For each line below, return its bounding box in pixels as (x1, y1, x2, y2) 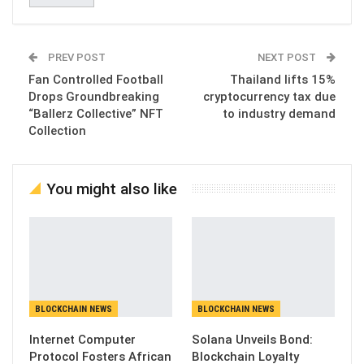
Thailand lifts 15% (230, 71, 336, 87)
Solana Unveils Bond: (192, 331, 313, 347)
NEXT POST (258, 50, 318, 63)
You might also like (46, 179, 177, 198)
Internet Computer (29, 331, 136, 347)
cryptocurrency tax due (203, 89, 336, 104)
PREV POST (45, 50, 106, 63)
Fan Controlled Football (28, 71, 163, 87)
